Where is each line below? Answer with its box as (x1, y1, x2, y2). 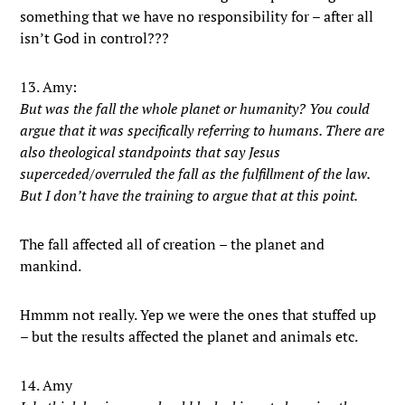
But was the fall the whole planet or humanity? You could (20, 99, 371, 118)
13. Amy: (20, 77, 78, 97)
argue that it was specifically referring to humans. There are (20, 120, 385, 140)
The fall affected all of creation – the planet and (20, 234, 325, 254)
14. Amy (20, 375, 73, 395)
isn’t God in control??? (20, 28, 170, 48)
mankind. (20, 256, 82, 276)
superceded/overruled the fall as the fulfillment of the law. (20, 164, 371, 184)
